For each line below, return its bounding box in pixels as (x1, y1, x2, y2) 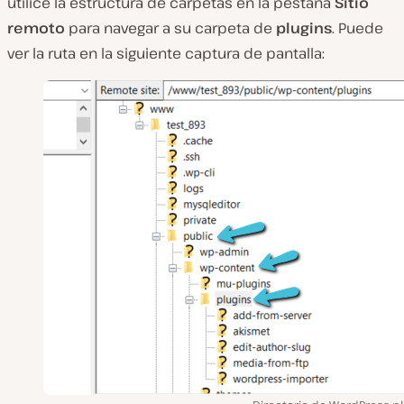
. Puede (332, 17, 383, 38)
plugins (272, 17, 332, 38)
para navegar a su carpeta (69, 17, 250, 38)
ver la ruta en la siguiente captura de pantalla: (7, 42, 325, 63)
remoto (7, 17, 69, 38)
